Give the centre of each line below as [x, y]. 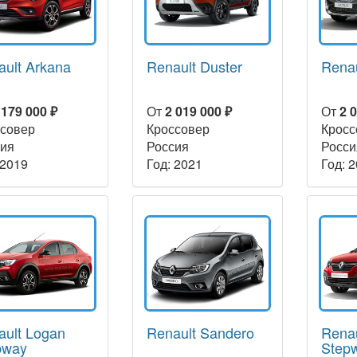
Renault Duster [194, 66]
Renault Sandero [200, 332]
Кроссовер [178, 128]
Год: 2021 [174, 163]
